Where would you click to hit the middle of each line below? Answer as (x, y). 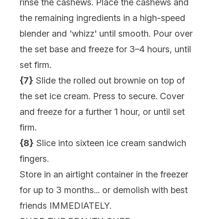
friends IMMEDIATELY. (66, 205)
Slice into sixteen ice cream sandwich (110, 143)
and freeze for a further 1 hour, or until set (102, 111)
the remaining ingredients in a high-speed (102, 18)
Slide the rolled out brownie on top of (109, 80)
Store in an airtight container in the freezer (104, 174)
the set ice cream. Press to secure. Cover (102, 96)
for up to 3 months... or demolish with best (104, 190)
